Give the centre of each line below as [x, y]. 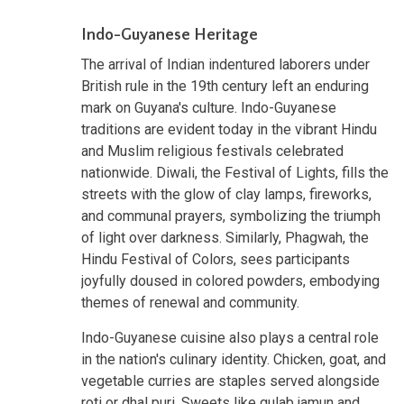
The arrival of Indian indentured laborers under [225, 64]
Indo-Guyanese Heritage [170, 35]
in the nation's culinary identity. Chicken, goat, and [234, 359]
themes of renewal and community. [190, 302]
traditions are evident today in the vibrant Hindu [229, 129]
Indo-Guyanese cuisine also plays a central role [230, 337]
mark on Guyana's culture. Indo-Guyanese [209, 107]
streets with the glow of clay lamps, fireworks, [226, 194]
